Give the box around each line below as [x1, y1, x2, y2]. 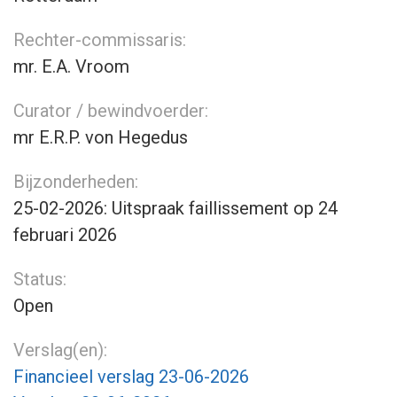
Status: [13, 269, 66, 290]
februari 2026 [13, 224, 117, 245]
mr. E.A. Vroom [13, 56, 129, 77]
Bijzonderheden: [13, 171, 138, 192]
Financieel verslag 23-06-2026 [13, 366, 249, 387]
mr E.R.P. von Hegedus [13, 127, 188, 148]
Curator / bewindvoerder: [13, 100, 208, 121]
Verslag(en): [13, 339, 107, 361]
